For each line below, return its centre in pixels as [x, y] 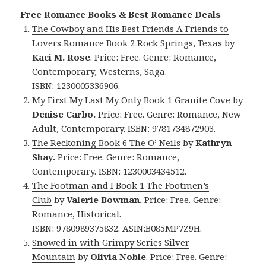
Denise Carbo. [64, 114]
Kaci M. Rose [61, 57]
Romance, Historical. [77, 213]
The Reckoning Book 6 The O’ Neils [107, 142]
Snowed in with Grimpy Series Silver [111, 242]
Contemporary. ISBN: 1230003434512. [110, 171]
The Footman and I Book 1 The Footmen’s [121, 185]
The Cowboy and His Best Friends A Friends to [131, 28]
